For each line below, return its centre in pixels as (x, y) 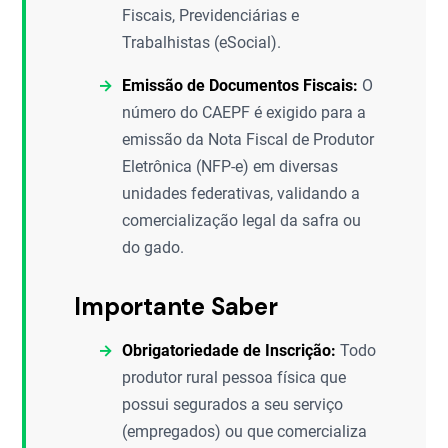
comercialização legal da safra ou (242, 220)
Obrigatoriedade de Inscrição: (229, 350)
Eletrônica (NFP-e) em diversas (230, 166)
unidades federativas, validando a (241, 193)
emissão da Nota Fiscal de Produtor (248, 139)
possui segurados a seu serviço (233, 404)
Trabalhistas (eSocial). (202, 42)
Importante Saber (176, 306)
